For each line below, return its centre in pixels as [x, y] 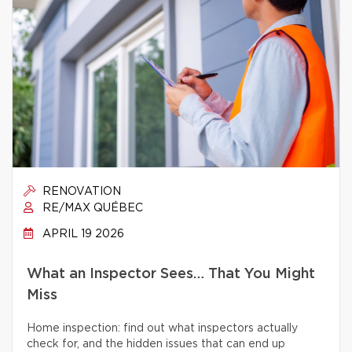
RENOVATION [80, 192]
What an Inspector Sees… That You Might [171, 274]
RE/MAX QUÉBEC [91, 208]
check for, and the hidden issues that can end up [156, 344]
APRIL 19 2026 [82, 234]
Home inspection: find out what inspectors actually [162, 328]
